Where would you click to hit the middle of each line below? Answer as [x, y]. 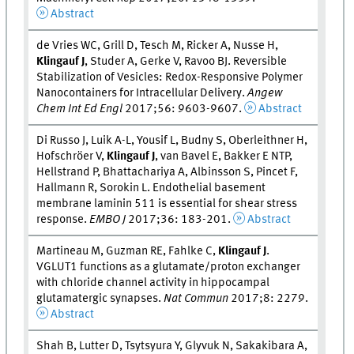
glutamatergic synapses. [100, 298]
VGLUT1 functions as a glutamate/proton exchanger [169, 267]
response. [63, 219]
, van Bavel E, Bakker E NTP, [224, 156]
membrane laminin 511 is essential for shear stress [167, 203]
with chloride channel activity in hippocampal [153, 282]
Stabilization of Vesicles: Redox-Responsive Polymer [170, 77]
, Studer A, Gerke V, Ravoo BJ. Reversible [186, 61]
